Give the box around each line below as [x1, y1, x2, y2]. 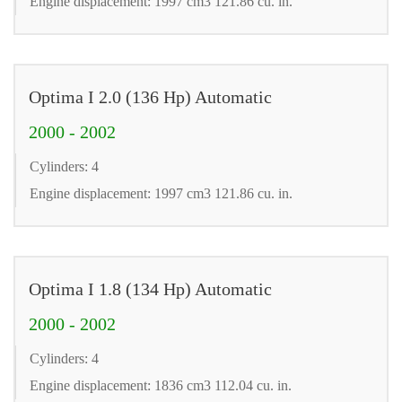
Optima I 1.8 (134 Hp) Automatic [29, 278, 272, 299]
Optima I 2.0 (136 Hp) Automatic [29, 86, 272, 107]
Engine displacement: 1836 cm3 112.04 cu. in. [30, 377, 292, 393]
